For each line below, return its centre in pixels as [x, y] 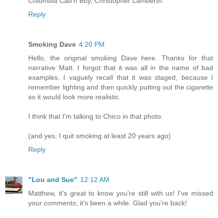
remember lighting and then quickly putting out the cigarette [121, 87]
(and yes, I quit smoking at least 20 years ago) [100, 136]
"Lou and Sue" [53, 179]
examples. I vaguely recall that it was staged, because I [121, 77]
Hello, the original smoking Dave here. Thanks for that [121, 58]
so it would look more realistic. [74, 97]
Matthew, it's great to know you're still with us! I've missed [121, 193]
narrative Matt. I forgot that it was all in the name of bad [121, 67]
